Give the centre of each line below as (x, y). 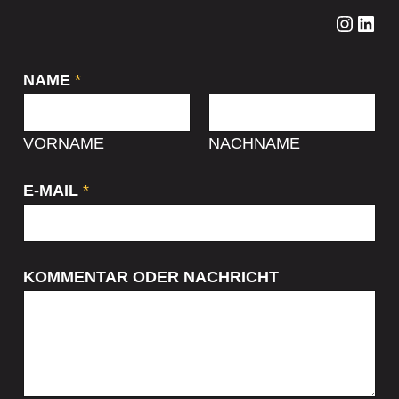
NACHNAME (254, 143)
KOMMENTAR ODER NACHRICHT (151, 277)
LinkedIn (360, 22)
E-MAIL (53, 190)
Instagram (342, 22)
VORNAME (64, 143)
